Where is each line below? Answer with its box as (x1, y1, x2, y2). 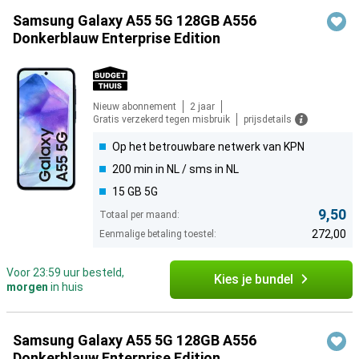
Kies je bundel (213, 272, 293, 288)
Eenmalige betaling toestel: (99, 228, 216, 240)
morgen (6, 280, 48, 294)
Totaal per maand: (99, 209, 179, 221)
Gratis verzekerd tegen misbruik (93, 114, 230, 126)
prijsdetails (244, 114, 292, 126)
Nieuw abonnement (93, 101, 176, 113)
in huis (48, 280, 83, 294)
